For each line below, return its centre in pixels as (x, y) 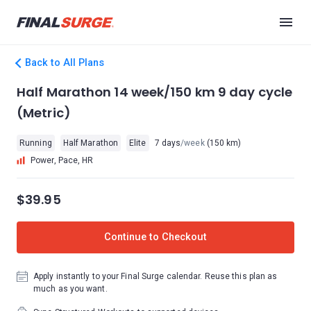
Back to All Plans (65, 63)
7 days (168, 143)
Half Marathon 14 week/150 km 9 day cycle (155, 92)
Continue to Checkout (155, 237)
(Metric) (44, 113)
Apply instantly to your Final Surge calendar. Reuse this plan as (155, 276)
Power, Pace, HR (62, 160)
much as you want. (70, 289)
